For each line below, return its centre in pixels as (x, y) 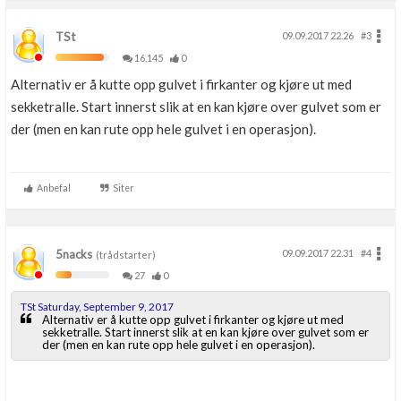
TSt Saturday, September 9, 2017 (97, 307)
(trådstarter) (124, 255)
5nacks (74, 255)
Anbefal (52, 188)
